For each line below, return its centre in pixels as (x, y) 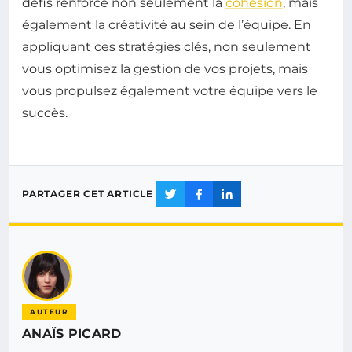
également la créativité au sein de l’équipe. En (167, 24)
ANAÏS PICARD (72, 333)
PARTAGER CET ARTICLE (88, 194)
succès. (45, 112)
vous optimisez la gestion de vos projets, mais (165, 68)
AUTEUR (49, 311)
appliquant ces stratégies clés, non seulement (167, 46)
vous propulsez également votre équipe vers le (170, 90)
